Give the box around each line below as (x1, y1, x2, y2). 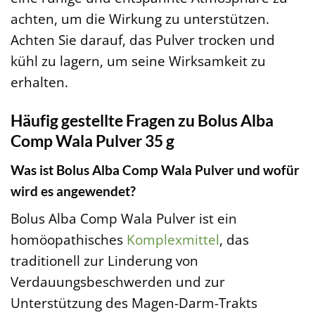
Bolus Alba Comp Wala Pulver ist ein (11, 209, 237, 229)
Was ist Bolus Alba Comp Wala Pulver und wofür (11, 161, 300, 178)
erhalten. (11, 72, 68, 92)
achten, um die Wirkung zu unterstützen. (11, 9, 269, 29)
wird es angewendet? (11, 182, 136, 199)
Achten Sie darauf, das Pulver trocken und (11, 30, 275, 50)
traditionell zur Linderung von (11, 251, 198, 271)
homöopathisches (11, 230, 127, 250)
